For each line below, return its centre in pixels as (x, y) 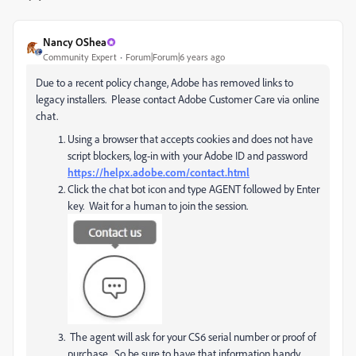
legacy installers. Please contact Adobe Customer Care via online (178, 99)
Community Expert (80, 57)
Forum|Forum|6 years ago (175, 57)
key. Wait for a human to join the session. (158, 205)
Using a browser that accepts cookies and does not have (190, 139)
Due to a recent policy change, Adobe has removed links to (164, 82)
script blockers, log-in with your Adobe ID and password (189, 155)
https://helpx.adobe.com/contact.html (159, 172)
